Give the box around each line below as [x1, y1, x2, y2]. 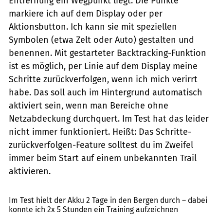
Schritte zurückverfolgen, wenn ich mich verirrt [9, 74, 198, 85]
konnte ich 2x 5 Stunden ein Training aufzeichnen [9, 205, 178, 215]
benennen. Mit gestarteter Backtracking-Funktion [9, 48, 206, 59]
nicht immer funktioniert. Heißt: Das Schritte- [9, 127, 191, 138]
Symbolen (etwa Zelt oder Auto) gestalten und [9, 35, 194, 46]
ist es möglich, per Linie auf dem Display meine [9, 61, 198, 72]
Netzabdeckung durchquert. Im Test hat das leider [9, 113, 209, 125]
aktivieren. [9, 166, 51, 177]
